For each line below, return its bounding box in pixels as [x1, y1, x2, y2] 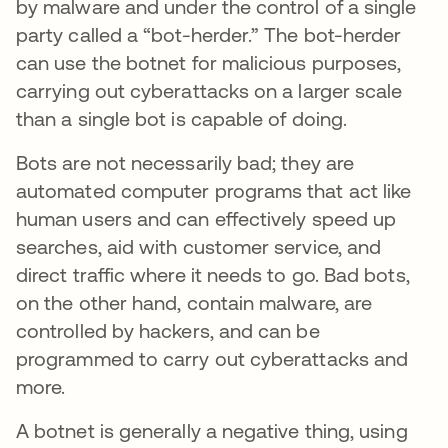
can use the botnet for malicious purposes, [16, 51, 402, 74]
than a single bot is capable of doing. [16, 107, 348, 130]
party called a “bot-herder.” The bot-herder [16, 23, 402, 46]
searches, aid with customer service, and [16, 235, 382, 258]
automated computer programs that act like [16, 179, 412, 202]
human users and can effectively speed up [16, 207, 397, 230]
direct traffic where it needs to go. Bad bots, [16, 263, 410, 286]
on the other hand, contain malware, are [16, 291, 373, 314]
